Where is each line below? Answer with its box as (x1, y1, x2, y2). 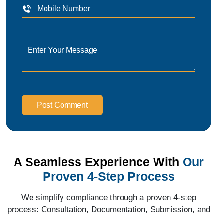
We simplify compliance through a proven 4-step (21, 192, 196, 202)
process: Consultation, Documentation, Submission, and (7, 204, 210, 214)
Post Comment (37, 100, 88, 109)
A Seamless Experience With (13, 155, 179, 169)
